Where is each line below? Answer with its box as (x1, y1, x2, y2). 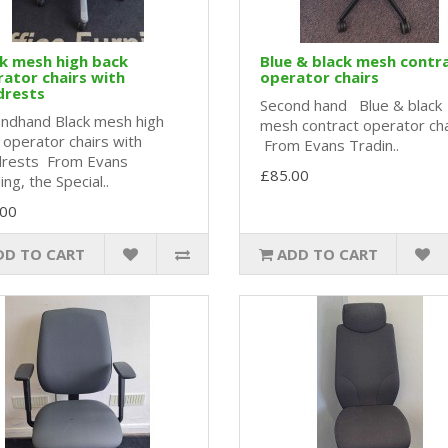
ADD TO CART (276, 244, 378, 265)
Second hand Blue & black (260, 95, 442, 116)
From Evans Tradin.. (260, 135, 399, 156)
